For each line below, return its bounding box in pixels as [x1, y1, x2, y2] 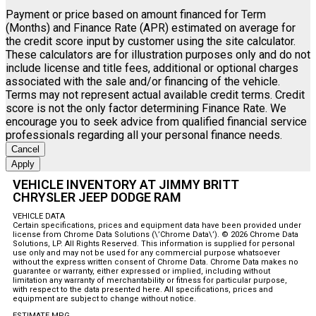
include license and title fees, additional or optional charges [6, 61, 298, 75]
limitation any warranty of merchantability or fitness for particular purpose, [13, 276, 287, 286]
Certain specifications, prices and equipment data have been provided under [13, 221, 301, 231]
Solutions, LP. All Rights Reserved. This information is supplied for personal [13, 239, 295, 249]
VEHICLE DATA [13, 212, 65, 221]
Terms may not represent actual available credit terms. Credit [6, 88, 305, 102]
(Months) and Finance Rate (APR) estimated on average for [6, 21, 296, 35]
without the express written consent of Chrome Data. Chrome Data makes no [13, 257, 298, 267]
